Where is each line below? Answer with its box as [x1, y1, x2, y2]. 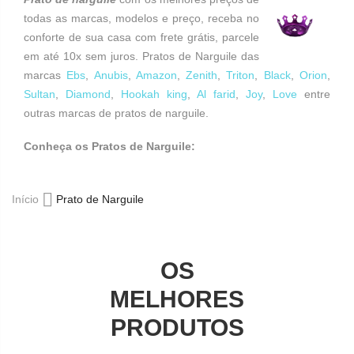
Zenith [186, 69, 218, 81]
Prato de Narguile [56, 193, 144, 205]
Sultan [24, 88, 55, 100]
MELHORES [110, 285, 244, 312]
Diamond [66, 88, 111, 100]
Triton [226, 69, 255, 81]
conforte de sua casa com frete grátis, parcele [24, 31, 259, 43]
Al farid [197, 88, 235, 100]
